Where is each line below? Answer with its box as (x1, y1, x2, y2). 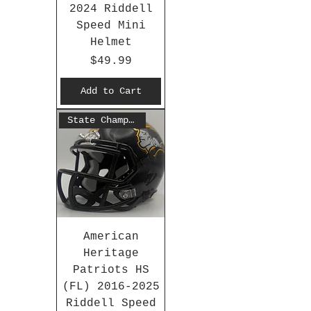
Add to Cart (80, 85, 142, 97)
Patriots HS (72, 264, 149, 277)
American (83, 230, 139, 244)
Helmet (90, 36, 132, 49)
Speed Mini (76, 19, 146, 33)
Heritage (83, 247, 139, 260)
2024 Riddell (69, 3, 153, 16)
